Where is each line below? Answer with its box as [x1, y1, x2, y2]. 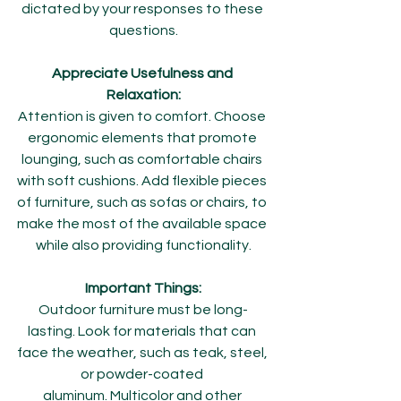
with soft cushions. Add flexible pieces [17, 174, 269, 188]
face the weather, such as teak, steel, [16, 346, 270, 360]
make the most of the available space [17, 217, 269, 231]
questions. [108, 23, 178, 38]
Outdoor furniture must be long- [38, 303, 248, 317]
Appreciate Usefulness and [51, 66, 235, 81]
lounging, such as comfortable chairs [21, 152, 265, 166]
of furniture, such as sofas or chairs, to [17, 195, 269, 209]
